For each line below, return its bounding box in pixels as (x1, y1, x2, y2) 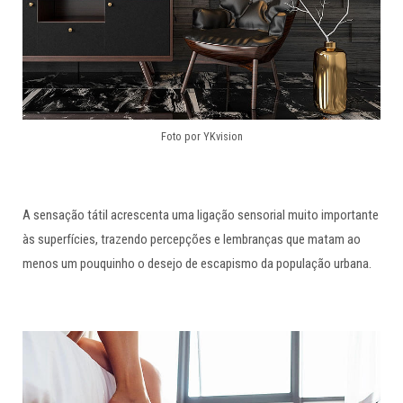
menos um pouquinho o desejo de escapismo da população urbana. (22, 255, 372, 273)
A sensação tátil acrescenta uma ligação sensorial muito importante (22, 207, 379, 224)
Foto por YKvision (160, 130, 243, 144)
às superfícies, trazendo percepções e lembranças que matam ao (22, 231, 361, 248)
